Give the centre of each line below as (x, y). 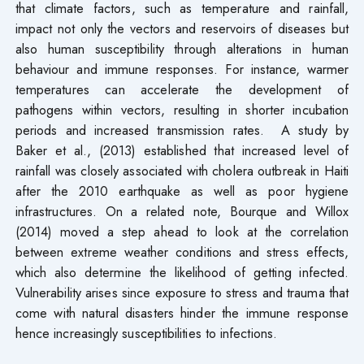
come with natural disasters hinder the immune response (182, 312)
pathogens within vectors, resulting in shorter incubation (182, 109)
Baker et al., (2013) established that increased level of (182, 150)
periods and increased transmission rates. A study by (182, 130)
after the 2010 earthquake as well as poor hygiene (182, 191)
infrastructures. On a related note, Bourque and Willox (182, 211)
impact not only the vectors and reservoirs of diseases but (182, 28)
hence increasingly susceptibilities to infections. (146, 333)
